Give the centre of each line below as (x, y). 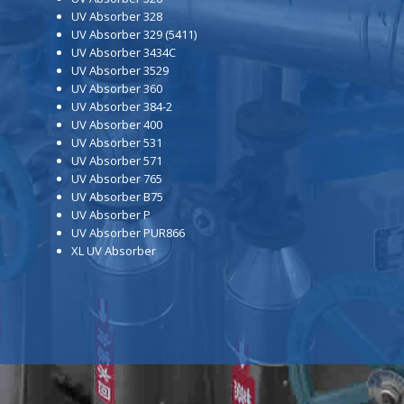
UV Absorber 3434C (123, 52)
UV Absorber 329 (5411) (133, 34)
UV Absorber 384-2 (121, 106)
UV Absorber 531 (116, 142)
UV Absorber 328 (116, 16)
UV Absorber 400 (116, 124)
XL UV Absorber (113, 250)
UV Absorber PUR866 (128, 232)
